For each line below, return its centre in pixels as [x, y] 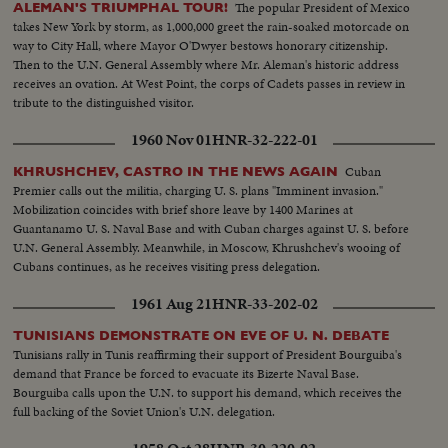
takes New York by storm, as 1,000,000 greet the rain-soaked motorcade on [211, 27]
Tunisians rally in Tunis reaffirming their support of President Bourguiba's [208, 355]
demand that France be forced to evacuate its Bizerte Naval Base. [186, 374]
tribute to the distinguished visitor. [104, 103]
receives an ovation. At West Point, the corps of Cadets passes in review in [209, 84]
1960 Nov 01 [171, 140]
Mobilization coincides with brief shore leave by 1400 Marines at [183, 210]
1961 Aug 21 [171, 304]
